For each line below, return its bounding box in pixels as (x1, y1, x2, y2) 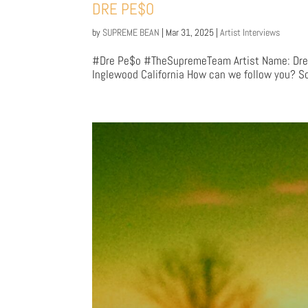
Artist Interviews (220, 25, 280, 38)
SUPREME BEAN (102, 25, 160, 38)
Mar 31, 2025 (166, 25, 214, 38)
